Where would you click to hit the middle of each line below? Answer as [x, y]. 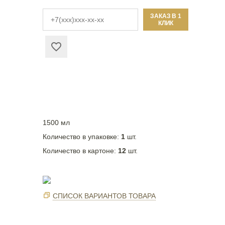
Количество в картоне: [81, 151]
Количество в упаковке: [82, 137]
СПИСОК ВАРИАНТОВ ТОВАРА [104, 196]
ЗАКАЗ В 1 [166, 16]
